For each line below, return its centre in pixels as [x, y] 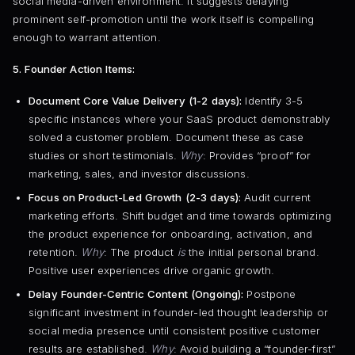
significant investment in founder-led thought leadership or [178, 312]
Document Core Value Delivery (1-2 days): [135, 101]
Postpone [270, 294]
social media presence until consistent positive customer [174, 330]
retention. [55, 252]
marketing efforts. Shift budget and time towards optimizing [179, 215]
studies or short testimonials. [104, 156]
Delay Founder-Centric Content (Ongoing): [136, 294]
